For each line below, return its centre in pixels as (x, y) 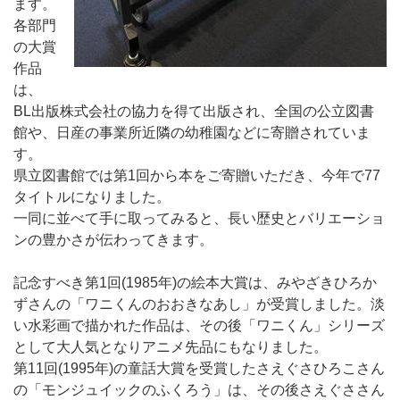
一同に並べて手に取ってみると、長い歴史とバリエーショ (199, 218)
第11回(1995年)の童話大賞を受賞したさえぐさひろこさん (199, 368)
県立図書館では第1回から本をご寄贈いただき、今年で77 (197, 175)
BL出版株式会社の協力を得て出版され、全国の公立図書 (194, 111)
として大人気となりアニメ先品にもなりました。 (171, 346)
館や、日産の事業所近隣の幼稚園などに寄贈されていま (192, 132)
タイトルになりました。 (92, 196)
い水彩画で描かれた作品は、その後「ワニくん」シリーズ (199, 325)
